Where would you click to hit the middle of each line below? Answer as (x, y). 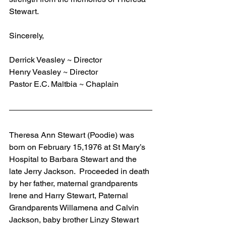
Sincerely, (26, 35)
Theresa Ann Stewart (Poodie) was (73, 135)
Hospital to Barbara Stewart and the (74, 159)
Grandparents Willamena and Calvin (75, 207)
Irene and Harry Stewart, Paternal (70, 195)
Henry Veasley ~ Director (53, 72)
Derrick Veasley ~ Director (55, 60)
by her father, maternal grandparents (74, 183)
